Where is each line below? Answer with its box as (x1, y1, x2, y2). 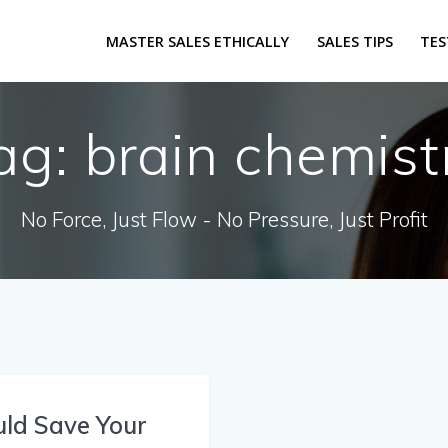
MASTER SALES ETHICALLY (106, 31, 290, 51)
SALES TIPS (316, 31, 393, 51)
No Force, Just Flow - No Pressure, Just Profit (20, 205, 428, 232)
